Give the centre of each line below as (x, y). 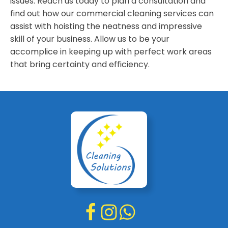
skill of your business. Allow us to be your (90, 39)
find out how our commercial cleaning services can (112, 13)
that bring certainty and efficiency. (80, 64)
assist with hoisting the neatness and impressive (106, 26)
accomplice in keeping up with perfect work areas (111, 51)
